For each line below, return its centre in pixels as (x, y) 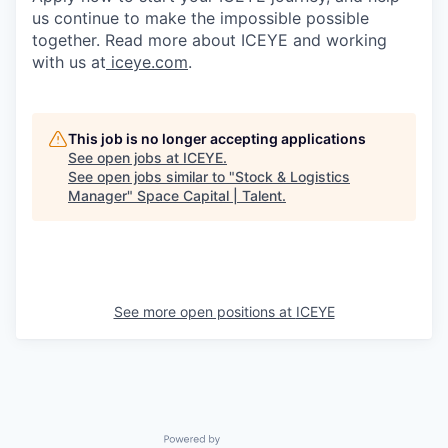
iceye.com (147, 62)
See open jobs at (125, 157)
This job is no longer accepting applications (217, 138)
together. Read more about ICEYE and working (209, 40)
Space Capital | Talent (209, 195)
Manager (97, 195)
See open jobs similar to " (151, 176)
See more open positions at (204, 311)
